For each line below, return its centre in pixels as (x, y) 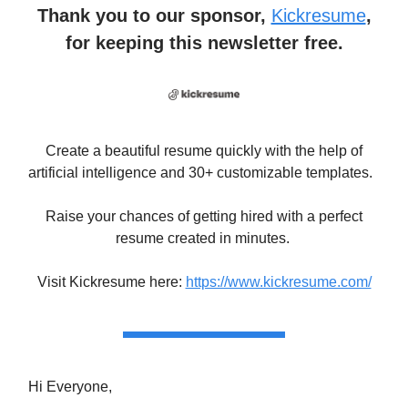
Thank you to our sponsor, (154, 15)
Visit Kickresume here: (111, 282)
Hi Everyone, (70, 387)
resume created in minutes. (204, 239)
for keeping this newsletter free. (204, 43)
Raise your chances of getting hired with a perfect (204, 217)
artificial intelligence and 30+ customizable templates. (204, 173)
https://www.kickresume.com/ (278, 282)
